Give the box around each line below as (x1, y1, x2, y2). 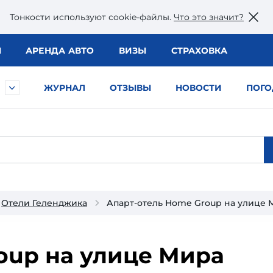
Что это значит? (174, 11, 244, 23)
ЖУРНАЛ (44, 82, 85, 93)
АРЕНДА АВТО (25, 45, 94, 56)
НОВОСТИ (175, 82, 222, 93)
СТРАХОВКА (171, 45, 227, 56)
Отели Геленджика (1, 197, 87, 208)
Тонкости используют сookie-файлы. (10, 11, 174, 23)
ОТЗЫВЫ (110, 82, 151, 93)
